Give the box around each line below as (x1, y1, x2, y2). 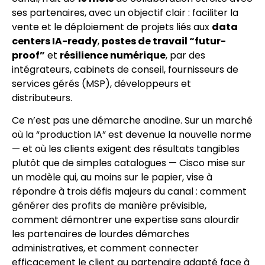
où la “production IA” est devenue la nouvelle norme (12, 128, 251, 142)
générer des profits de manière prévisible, (12, 199, 206, 213)
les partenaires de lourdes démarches (12, 227, 189, 241)
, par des (166, 49, 205, 63)
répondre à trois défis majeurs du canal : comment (12, 185, 247, 199)
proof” (12, 49, 45, 63)
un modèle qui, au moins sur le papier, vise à (12, 170, 212, 185)
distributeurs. (12, 91, 72, 105)
